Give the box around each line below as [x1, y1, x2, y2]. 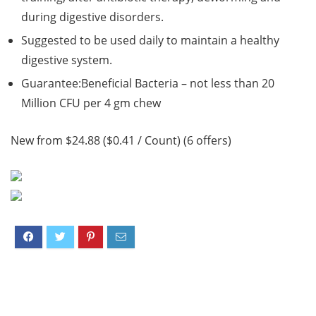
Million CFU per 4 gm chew [21, 95, 161, 111]
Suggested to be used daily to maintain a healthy [21, 32, 279, 49]
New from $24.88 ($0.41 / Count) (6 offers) [11, 133, 231, 149]
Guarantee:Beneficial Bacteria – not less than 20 [21, 75, 274, 92]
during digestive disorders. [21, 9, 164, 25]
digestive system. [21, 52, 112, 68]
